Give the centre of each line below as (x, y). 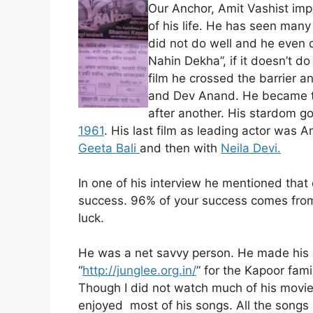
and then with (180, 148)
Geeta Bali (109, 148)
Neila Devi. (251, 148)
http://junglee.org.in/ (139, 271)
